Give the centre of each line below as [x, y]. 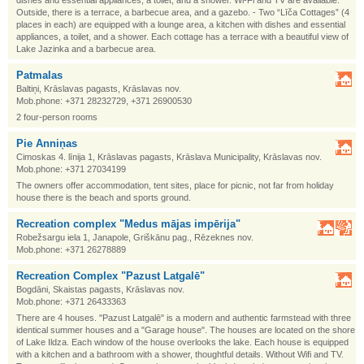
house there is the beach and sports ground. [104, 197]
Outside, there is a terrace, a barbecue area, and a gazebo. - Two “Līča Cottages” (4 [183, 12]
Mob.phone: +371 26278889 [71, 249]
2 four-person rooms [57, 117]
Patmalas [39, 75]
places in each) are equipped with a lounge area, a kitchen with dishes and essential [181, 24]
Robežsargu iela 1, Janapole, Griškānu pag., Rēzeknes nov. [135, 237]
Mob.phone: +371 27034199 [71, 169]
